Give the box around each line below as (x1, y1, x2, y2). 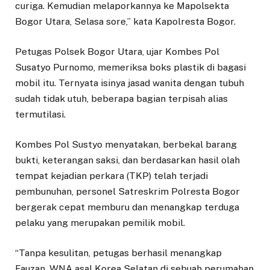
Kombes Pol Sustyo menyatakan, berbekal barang (15, 139, 237, 151)
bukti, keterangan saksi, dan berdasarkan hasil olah (15, 154, 240, 166)
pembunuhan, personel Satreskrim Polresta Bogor (15, 186, 240, 198)
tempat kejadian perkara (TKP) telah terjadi (15, 170, 208, 182)
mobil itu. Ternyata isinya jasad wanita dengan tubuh (15, 77, 244, 89)
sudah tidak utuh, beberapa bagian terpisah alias (15, 93, 228, 105)
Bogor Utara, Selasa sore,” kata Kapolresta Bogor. (15, 15, 236, 27)
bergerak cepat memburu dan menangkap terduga (15, 201, 239, 213)
